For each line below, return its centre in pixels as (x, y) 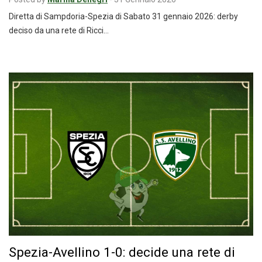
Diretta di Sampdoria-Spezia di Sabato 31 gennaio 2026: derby (123, 17)
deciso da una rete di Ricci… (59, 31)
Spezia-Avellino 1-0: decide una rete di (122, 252)
